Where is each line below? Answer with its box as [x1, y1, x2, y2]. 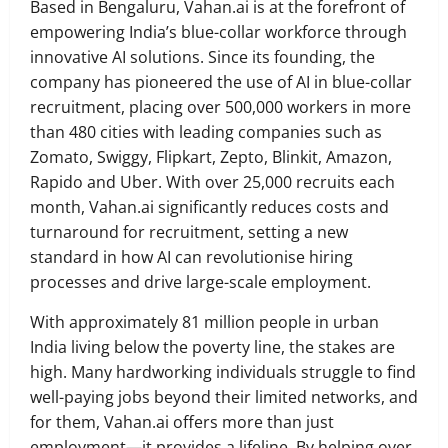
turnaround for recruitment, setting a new [30, 221, 348, 244]
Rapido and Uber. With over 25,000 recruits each [30, 171, 395, 194]
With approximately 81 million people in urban [30, 311, 379, 334]
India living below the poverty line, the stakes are [30, 336, 395, 359]
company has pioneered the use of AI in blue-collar [30, 71, 412, 94]
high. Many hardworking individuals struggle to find [30, 361, 416, 384]
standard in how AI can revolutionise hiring [30, 246, 353, 269]
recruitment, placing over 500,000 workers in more [30, 96, 411, 119]
